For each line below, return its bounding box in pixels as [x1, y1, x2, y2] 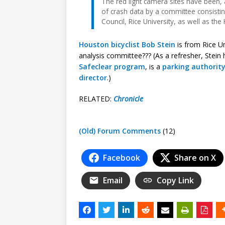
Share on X [174, 152, 216, 163]
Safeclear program [79, 61, 145, 71]
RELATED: [79, 93, 114, 103]
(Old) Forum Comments [79, 126, 161, 136]
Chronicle [114, 93, 143, 103]
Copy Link [157, 174, 194, 186]
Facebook [103, 152, 140, 163]
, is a [145, 61, 162, 71]
